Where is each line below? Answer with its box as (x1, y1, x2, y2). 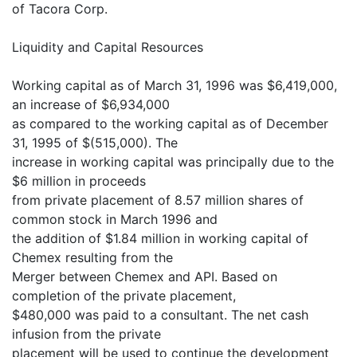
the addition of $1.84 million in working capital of (12, 230, 308, 246)
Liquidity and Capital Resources (12, 39, 203, 55)
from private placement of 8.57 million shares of (12, 192, 304, 208)
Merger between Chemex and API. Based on (12, 269, 277, 284)
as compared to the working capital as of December (12, 116, 328, 131)
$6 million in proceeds (12, 173, 146, 189)
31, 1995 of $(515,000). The (12, 135, 178, 151)
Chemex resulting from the (12, 249, 173, 265)
